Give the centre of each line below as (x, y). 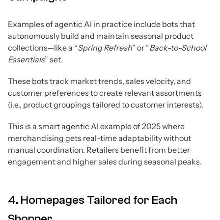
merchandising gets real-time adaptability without (99, 138)
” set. (54, 59)
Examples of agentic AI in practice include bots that (101, 24)
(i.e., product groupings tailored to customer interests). (106, 104)
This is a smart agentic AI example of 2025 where (96, 126)
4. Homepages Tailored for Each (93, 200)
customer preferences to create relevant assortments (105, 93)
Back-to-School (178, 47)
